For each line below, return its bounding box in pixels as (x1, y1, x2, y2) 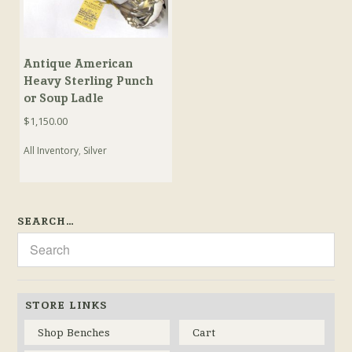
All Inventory (24, 143, 79, 157)
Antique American (24, 56, 134, 71)
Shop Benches (38, 324, 111, 339)
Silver (83, 143, 108, 157)
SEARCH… (17, 213, 75, 228)
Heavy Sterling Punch (24, 73, 154, 89)
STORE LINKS (25, 297, 108, 312)
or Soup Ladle (24, 90, 104, 106)
